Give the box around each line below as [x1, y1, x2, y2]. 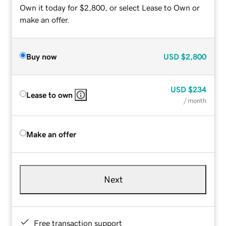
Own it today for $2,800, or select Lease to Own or [20, 3, 200, 12]
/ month [183, 97, 206, 104]
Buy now [26, 52, 57, 61]
